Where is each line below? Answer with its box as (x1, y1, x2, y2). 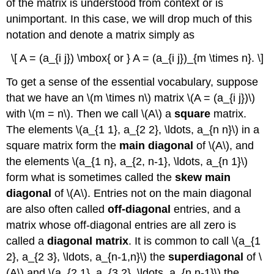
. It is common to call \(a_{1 (128, 235, 261, 248)
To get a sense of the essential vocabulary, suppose (6, 76, 259, 89)
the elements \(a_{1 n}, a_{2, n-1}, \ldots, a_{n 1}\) (6, 155, 248, 168)
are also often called (6, 203, 108, 216)
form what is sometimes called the (6, 171, 176, 184)
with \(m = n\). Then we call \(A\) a (6, 108, 175, 120)
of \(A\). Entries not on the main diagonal (51, 187, 252, 200)
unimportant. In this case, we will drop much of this (6, 12, 253, 25)
